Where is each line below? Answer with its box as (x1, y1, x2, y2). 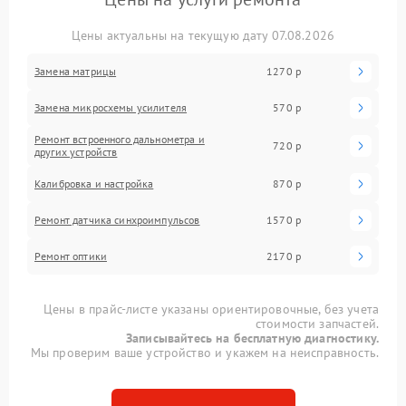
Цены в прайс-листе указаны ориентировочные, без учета (43, 300, 379, 317)
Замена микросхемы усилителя (34, 100, 188, 114)
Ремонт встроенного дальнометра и (34, 131, 205, 146)
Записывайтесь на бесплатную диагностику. (126, 329, 379, 346)
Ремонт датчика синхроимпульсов (34, 212, 200, 227)
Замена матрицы (34, 63, 117, 78)
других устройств (34, 144, 118, 159)
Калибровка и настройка (34, 176, 154, 190)
